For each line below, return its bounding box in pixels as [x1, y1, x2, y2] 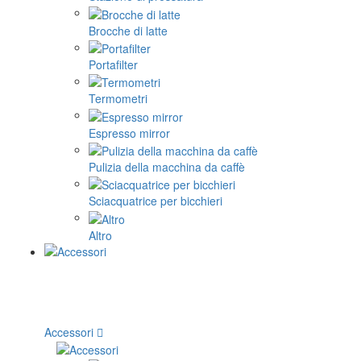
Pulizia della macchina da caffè [89, 158, 245, 175]
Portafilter [89, 56, 138, 73]
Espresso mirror [89, 124, 170, 141]
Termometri [89, 90, 147, 107]
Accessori [44, 323, 93, 340]
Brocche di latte [89, 22, 168, 39]
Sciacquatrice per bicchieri [89, 193, 222, 210]
